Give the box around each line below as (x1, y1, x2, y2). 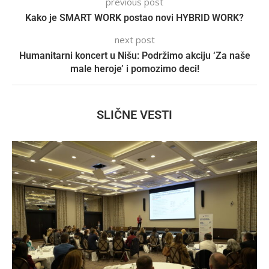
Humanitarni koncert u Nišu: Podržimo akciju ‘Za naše (19, 49, 250, 61)
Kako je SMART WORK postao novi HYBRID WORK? (25, 11, 244, 23)
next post (114, 33, 155, 46)
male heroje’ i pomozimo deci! (70, 62, 199, 74)
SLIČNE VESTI (97, 107, 172, 122)
